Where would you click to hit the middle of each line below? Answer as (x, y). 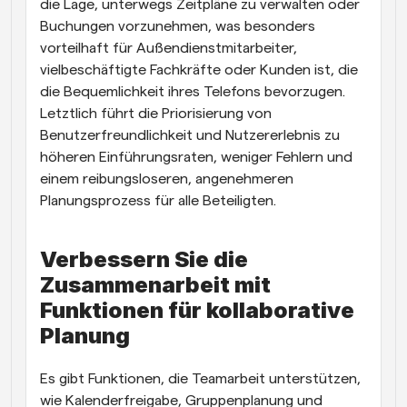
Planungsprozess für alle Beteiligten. (158, 200)
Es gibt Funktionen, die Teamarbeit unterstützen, (200, 378)
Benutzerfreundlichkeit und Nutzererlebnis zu (190, 135)
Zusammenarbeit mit (155, 284)
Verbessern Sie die (144, 259)
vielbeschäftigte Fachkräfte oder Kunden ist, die (199, 69)
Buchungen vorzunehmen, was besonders (178, 26)
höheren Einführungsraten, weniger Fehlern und (196, 157)
